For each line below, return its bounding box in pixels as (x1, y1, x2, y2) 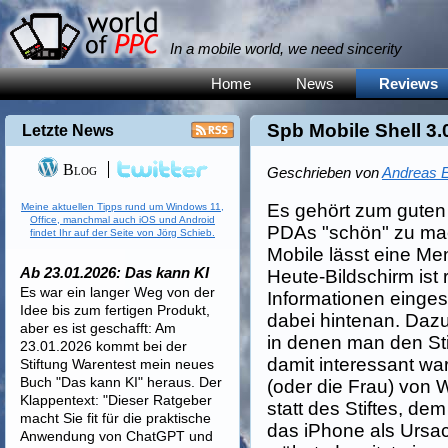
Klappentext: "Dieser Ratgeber (20, 392, 212, 408)
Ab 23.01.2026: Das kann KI (20, 264, 209, 281)
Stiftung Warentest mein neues (20, 356, 214, 372)
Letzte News (22, 122, 114, 139)
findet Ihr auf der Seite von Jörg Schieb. (29, 227, 215, 238)
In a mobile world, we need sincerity (170, 40, 402, 57)
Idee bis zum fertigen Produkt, (20, 302, 210, 318)
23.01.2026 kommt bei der (20, 338, 187, 354)
